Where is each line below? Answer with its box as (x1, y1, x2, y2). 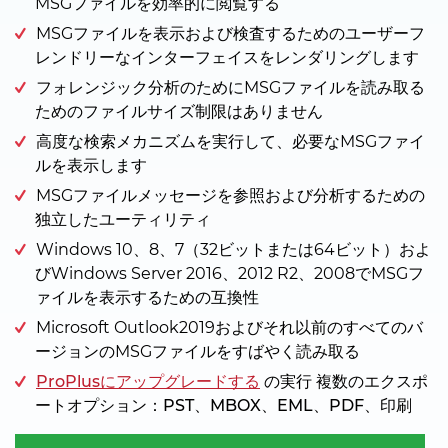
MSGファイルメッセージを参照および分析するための (36, 185, 425, 205)
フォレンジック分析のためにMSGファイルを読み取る (36, 77, 425, 97)
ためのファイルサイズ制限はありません (35, 101, 323, 121)
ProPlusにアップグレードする (36, 371, 260, 391)
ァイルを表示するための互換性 (35, 287, 259, 307)
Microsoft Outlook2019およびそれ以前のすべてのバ (36, 317, 423, 337)
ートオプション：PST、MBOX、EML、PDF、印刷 (35, 395, 412, 415)
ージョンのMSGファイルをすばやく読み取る (35, 341, 360, 361)
